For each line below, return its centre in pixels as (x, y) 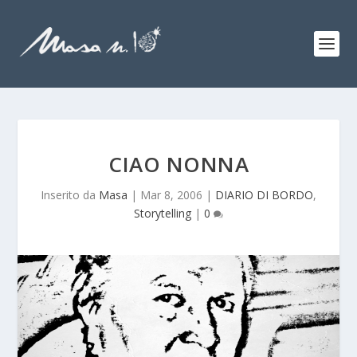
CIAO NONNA (178, 164)
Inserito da (70, 195)
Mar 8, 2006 (171, 195)
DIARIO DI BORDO (264, 195)
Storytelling (163, 213)
